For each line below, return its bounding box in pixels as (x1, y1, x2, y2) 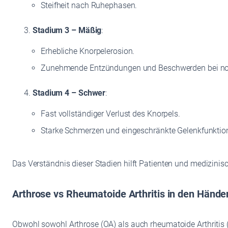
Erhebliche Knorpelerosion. (41, 46, 135, 56)
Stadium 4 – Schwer (33, 88, 106, 98)
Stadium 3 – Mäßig (33, 25, 102, 36)
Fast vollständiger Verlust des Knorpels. (41, 109, 180, 119)
